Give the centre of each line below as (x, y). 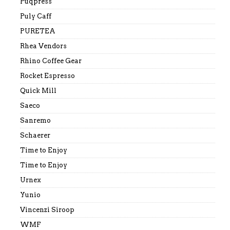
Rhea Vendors (43, 46)
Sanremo (35, 121)
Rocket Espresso (47, 76)
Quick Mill (38, 91)
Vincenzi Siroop (47, 210)
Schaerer (35, 136)
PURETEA (37, 31)
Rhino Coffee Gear (51, 61)
